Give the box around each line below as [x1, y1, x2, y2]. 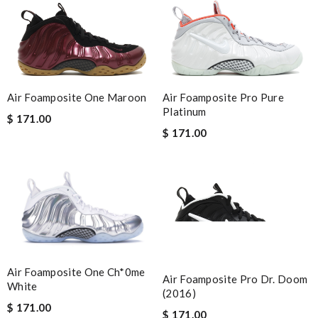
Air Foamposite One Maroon [7, 90, 147, 104]
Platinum [163, 104, 207, 118]
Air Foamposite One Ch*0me [7, 265, 146, 279]
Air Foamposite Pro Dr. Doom [163, 272, 308, 285]
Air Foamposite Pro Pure [163, 90, 284, 104]
